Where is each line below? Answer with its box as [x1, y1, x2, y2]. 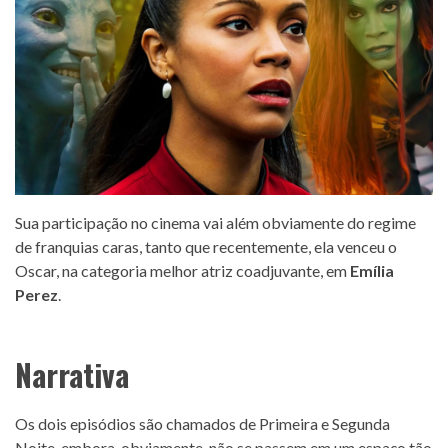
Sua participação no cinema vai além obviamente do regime [15, 213, 416, 233]
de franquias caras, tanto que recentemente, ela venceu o [15, 237, 397, 257]
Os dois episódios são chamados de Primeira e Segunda [15, 414, 390, 434]
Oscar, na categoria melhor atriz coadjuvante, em [15, 261, 350, 281]
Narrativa [15, 352, 129, 398]
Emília [350, 261, 394, 281]
